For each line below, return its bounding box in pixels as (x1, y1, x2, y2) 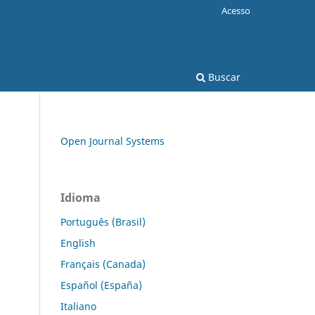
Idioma (60, 189, 101, 205)
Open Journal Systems (60, 134, 165, 148)
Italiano (60, 299, 96, 313)
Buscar (205, 70, 240, 84)
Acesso (221, 4, 250, 17)
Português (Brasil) (60, 214, 146, 229)
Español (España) (60, 278, 142, 292)
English (60, 236, 96, 250)
